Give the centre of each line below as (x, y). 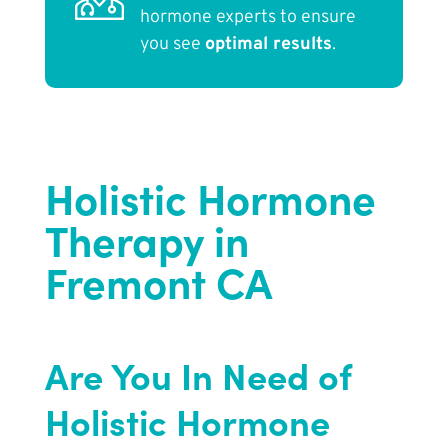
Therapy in (146, 239)
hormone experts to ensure (247, 18)
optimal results (268, 45)
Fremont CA (158, 281)
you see (172, 45)
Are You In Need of (198, 375)
